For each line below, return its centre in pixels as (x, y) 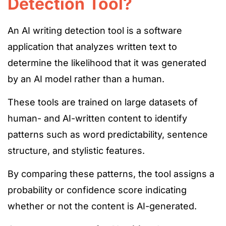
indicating (166, 190)
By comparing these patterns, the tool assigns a (111, 174)
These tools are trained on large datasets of (103, 102)
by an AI (25, 79)
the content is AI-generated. (134, 206)
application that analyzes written (78, 47)
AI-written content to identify (124, 118)
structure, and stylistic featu (68, 151)
